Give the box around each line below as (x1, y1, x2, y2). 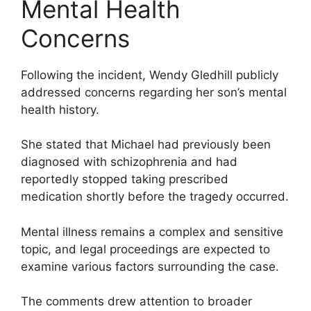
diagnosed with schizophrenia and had (21, 155, 237, 169)
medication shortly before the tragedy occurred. (21, 190, 289, 204)
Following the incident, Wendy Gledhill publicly (21, 67, 278, 82)
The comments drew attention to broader (21, 294, 252, 309)
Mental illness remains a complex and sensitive (21, 224, 283, 239)
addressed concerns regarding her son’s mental (21, 85, 287, 99)
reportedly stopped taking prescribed (21, 172, 228, 187)
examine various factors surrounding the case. (21, 259, 279, 274)
